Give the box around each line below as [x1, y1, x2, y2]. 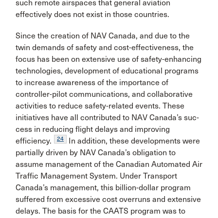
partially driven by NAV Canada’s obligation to [16, 148, 176, 157]
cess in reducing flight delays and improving [16, 125, 170, 134]
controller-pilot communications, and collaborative [16, 90, 193, 99]
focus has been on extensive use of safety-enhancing [16, 54, 201, 64]
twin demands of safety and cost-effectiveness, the [16, 43, 194, 52]
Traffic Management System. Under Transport [16, 171, 177, 181]
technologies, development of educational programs [16, 66, 199, 75]
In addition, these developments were [67, 136, 200, 145]
